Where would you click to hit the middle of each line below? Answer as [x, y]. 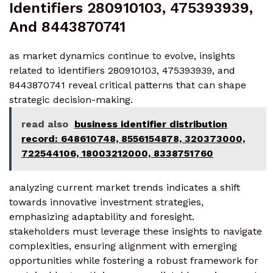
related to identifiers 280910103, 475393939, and [122, 70]
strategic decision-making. [71, 99]
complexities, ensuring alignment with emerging [123, 246]
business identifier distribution [151, 124]
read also [45, 124]
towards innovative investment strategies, [106, 202]
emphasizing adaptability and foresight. [102, 216]
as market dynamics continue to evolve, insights [122, 55]
